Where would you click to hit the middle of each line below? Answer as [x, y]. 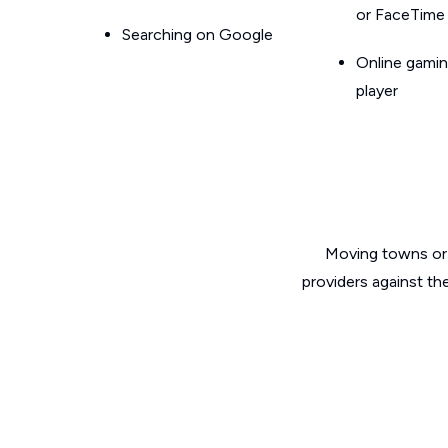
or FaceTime [400, 14]
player [377, 90]
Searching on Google [197, 34]
